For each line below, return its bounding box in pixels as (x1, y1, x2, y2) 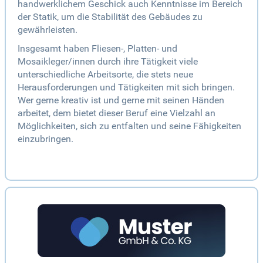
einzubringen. (18, 133, 73, 145)
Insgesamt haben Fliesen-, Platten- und (18, 43, 177, 55)
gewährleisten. (18, 24, 77, 36)
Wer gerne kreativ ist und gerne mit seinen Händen (18, 95, 224, 106)
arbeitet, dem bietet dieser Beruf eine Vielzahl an (18, 107, 215, 119)
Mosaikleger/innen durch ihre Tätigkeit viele (18, 56, 198, 68)
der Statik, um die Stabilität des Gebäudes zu (18, 11, 203, 23)
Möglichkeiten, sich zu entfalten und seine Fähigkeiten (18, 120, 241, 132)
